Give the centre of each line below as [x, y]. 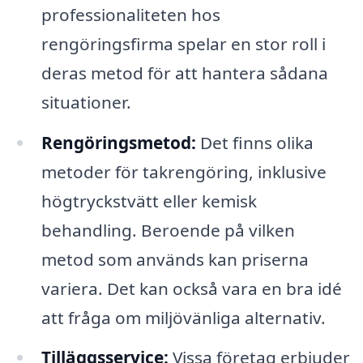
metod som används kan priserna [175, 259]
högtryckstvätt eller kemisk [149, 201]
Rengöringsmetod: [118, 142]
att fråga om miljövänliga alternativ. [183, 317]
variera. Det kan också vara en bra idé [191, 288]
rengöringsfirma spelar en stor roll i [183, 43]
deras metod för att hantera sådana [184, 73]
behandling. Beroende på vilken [168, 230]
